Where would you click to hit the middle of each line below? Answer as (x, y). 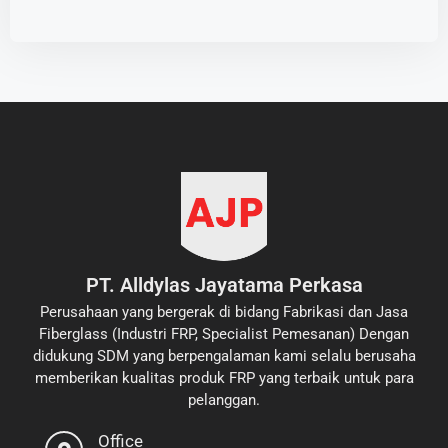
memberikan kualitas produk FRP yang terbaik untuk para (224, 378)
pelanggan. (224, 400)
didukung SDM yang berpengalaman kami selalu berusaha (224, 356)
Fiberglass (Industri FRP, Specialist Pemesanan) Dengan (224, 334)
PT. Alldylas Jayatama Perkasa (224, 285)
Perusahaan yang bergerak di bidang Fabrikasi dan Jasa (224, 312)
